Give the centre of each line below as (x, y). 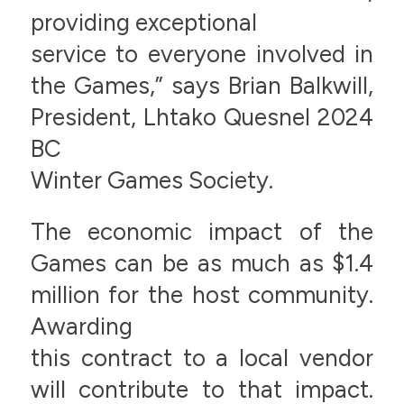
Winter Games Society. (151, 180)
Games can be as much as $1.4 (202, 264)
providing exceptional (143, 22)
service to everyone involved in (202, 54)
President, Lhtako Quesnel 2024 (202, 117)
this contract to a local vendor (202, 358)
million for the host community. (202, 295)
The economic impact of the (202, 232)
